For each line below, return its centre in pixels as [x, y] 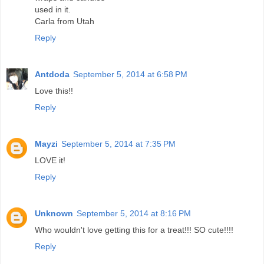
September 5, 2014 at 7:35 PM [118, 144]
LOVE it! [50, 161]
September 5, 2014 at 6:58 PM [130, 75]
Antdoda [52, 75]
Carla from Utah [65, 22]
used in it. [53, 10]
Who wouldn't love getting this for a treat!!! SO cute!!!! [134, 230]
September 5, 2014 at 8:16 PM [134, 214]
